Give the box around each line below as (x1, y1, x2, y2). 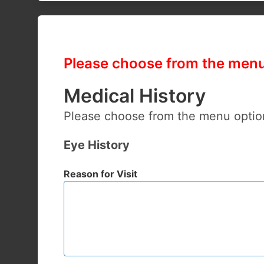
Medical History (64, 84, 206, 107)
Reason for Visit (64, 168, 137, 180)
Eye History (64, 138, 130, 152)
